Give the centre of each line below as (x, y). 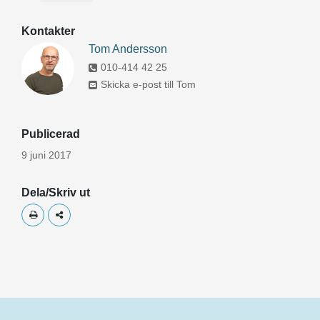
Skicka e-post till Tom (148, 85)
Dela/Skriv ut (56, 192)
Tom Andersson (128, 49)
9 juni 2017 (46, 155)
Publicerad (51, 134)
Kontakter (48, 31)
